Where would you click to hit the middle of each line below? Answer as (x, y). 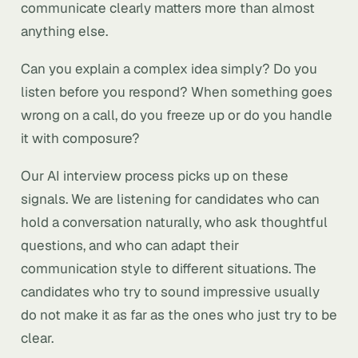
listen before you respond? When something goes (177, 92)
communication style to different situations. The (169, 268)
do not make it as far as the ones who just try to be (179, 315)
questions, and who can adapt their (130, 245)
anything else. (64, 31)
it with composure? (80, 138)
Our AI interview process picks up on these (155, 176)
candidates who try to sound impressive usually (170, 292)
